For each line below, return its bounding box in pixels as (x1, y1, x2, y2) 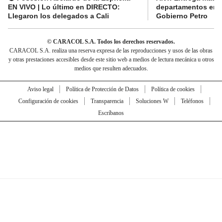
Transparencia (90, 97, 123, 105)
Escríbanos (98, 109, 124, 116)
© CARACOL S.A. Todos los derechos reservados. (47, 38, 175, 45)
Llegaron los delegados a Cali (8, 11, 109, 20)
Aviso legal (27, 85, 54, 93)
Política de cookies (151, 85, 195, 93)
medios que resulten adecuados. (74, 64, 148, 72)
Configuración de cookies (18, 97, 78, 105)
